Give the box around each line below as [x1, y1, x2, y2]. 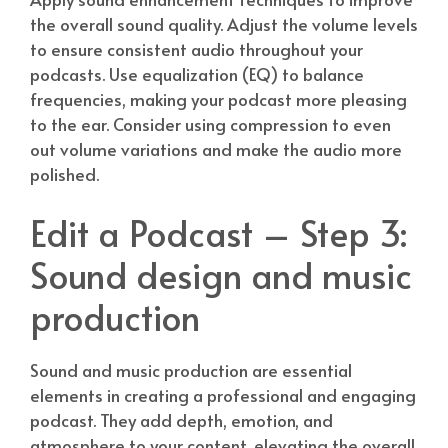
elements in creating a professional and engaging [30, 383, 416, 408]
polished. [30, 161, 99, 186]
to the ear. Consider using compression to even [30, 111, 391, 136]
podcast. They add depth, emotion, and [30, 408, 333, 433]
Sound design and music [30, 250, 412, 300]
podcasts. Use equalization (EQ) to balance [30, 61, 364, 86]
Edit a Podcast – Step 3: [30, 208, 407, 258]
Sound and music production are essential [30, 358, 352, 383]
